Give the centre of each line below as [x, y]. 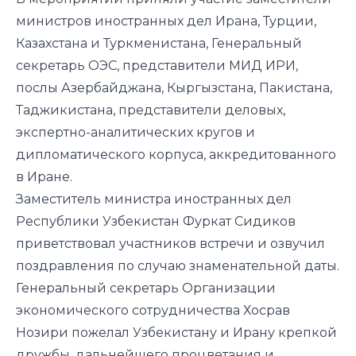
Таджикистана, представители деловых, [151, 110]
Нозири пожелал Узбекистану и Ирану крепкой [176, 333]
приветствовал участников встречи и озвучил [170, 244]
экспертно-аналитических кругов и [135, 133]
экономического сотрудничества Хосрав [153, 311]
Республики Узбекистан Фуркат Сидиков [156, 222]
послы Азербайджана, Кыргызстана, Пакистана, [174, 88]
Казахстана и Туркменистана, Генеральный [159, 44]
